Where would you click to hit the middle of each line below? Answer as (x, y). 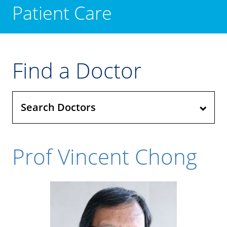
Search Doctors (58, 107)
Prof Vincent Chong (105, 156)
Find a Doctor (77, 70)
